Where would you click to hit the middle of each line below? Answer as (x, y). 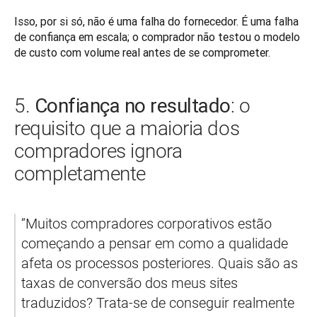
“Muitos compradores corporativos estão (146, 223)
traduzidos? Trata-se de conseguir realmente (158, 302)
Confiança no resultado (133, 105)
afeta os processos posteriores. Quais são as (160, 263)
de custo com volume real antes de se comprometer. (142, 52)
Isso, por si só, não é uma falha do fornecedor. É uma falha (156, 21)
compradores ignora (98, 151)
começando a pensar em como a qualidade (155, 243)
